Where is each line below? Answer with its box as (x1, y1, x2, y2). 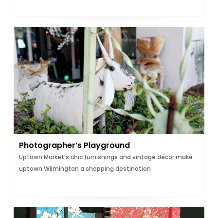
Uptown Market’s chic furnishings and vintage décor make (18, 153, 193, 161)
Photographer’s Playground (18, 140, 130, 151)
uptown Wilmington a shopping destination (18, 164, 151, 173)
